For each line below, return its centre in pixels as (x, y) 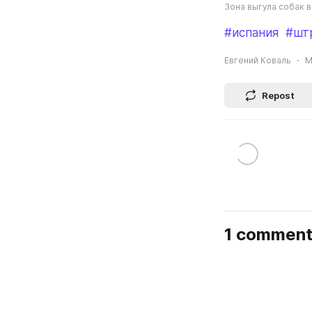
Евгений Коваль (258, 60)
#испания (251, 33)
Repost (278, 95)
